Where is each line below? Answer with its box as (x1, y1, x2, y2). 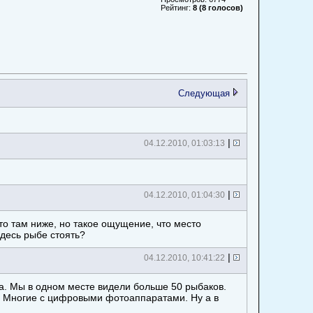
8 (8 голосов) (193, 3, 243, 12)
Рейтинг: (161, 3, 193, 12)
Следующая (178, 87, 233, 99)
